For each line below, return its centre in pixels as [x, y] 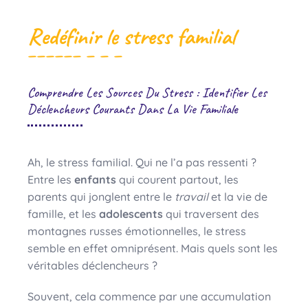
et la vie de [238, 196]
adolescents [131, 213]
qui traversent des [211, 213]
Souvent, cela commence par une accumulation [149, 296]
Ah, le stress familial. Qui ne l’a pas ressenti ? [142, 162]
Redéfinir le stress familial [131, 36]
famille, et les [63, 213]
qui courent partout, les [177, 179]
